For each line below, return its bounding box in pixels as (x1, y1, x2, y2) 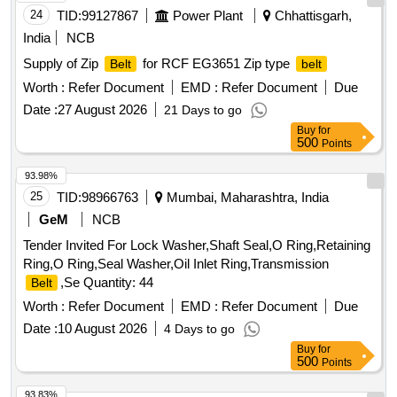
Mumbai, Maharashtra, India (163, 190, 329, 206)
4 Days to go (164, 322, 235, 337)
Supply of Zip (23, 56, 102, 72)
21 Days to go (164, 103, 242, 118)
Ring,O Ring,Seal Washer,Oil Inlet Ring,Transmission (23, 256, 329, 272)
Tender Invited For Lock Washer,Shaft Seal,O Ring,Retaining (23, 237, 370, 253)
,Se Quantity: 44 (60, 275, 153, 291)
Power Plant (173, 8, 243, 24)
